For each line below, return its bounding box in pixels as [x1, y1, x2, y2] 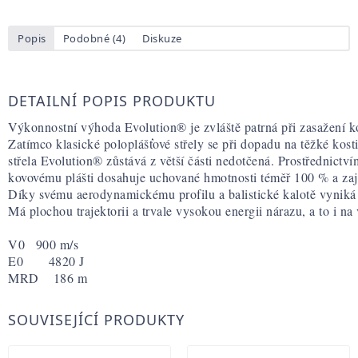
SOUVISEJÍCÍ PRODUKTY [8, 309, 185, 329]
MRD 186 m [8, 268, 87, 286]
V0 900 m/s [8, 235, 78, 253]
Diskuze [142, 30, 182, 46]
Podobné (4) [62, 30, 125, 46]
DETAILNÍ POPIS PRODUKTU [8, 90, 216, 110]
